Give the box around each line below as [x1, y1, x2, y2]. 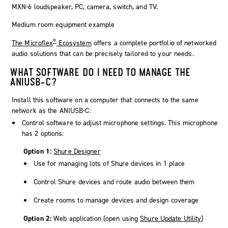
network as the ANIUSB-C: [12, 105, 91, 116]
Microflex [24, 38, 53, 48]
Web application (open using [51, 213, 140, 223]
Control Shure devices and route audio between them [34, 177, 195, 187]
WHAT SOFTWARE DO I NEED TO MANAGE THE [10, 65, 191, 78]
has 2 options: [22, 128, 64, 138]
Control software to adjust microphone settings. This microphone [22, 118, 218, 128]
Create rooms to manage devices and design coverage [34, 195, 199, 205]
